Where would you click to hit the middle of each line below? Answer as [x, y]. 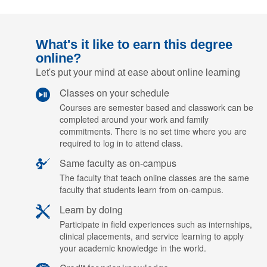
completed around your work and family [134, 119]
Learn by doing [91, 209]
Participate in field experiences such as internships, [156, 224]
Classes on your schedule [114, 93]
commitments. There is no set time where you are [153, 131]
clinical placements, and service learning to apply [152, 236]
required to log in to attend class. [121, 143]
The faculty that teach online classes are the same [154, 178]
